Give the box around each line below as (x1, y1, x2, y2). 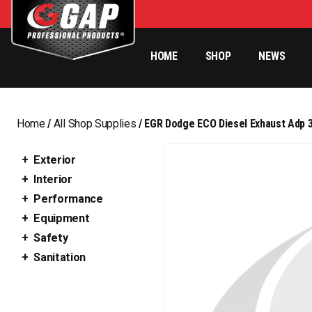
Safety (33, 231, 68, 244)
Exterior (33, 153, 76, 166)
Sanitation (33, 251, 86, 264)
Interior (33, 173, 72, 186)
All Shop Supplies (53, 117, 136, 130)
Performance (33, 192, 103, 205)
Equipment (33, 212, 90, 225)
